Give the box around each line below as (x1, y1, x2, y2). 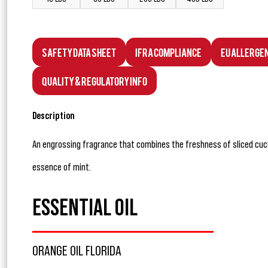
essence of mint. (32, 162, 91, 173)
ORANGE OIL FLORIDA (32, 244, 121, 259)
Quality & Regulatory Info (42, 74, 147, 87)
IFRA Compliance (135, 45, 202, 59)
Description (32, 110, 75, 121)
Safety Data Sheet (42, 45, 116, 59)
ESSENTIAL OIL (32, 196, 138, 221)
